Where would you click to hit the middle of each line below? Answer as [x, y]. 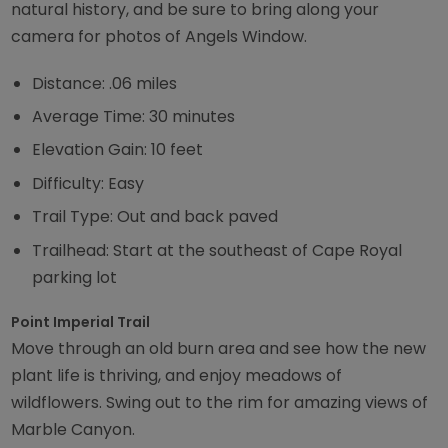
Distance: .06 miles [105, 83]
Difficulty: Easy [88, 183]
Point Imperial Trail [81, 322]
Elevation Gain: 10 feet [118, 150]
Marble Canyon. [73, 430]
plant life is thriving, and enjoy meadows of [177, 376]
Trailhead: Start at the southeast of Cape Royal [217, 250]
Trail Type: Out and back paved [155, 217]
